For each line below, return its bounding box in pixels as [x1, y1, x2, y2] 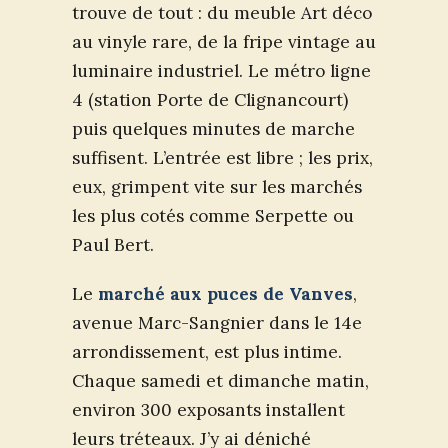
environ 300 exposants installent [72, 398, 345, 421]
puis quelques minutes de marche [72, 117, 355, 140]
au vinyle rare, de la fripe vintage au [72, 30, 376, 53]
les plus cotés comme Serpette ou [72, 204, 354, 227]
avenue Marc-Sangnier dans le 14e [72, 311, 362, 334]
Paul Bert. [72, 233, 154, 256]
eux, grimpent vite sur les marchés [72, 175, 362, 198]
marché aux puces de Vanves [98, 282, 353, 305]
